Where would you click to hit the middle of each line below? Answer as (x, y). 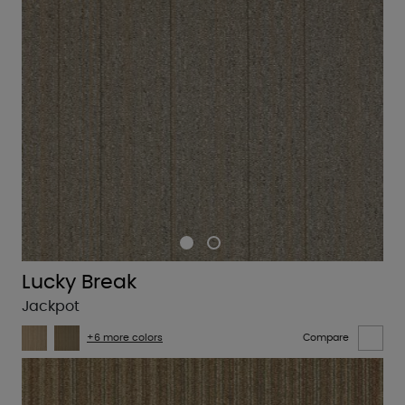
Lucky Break (79, 282)
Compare (326, 338)
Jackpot (51, 306)
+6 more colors (125, 338)
